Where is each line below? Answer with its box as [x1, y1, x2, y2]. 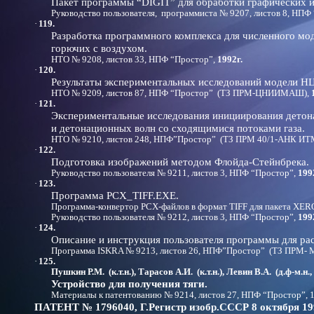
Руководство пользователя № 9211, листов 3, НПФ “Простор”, [51, 168, 298, 178]
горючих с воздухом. [51, 42, 147, 54]
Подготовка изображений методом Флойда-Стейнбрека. [51, 156, 309, 168]
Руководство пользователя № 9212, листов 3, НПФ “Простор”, [51, 212, 298, 222]
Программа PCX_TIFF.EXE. [51, 189, 179, 201]
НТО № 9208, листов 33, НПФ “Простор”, [51, 55, 217, 64]
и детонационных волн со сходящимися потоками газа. [51, 122, 305, 134]
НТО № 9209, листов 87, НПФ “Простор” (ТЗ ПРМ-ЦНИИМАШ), [51, 88, 311, 98]
